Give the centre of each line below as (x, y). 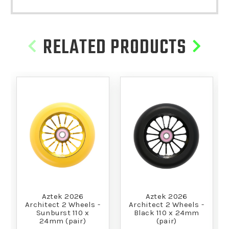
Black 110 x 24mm (166, 213)
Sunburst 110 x (63, 213)
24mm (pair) (63, 221)
